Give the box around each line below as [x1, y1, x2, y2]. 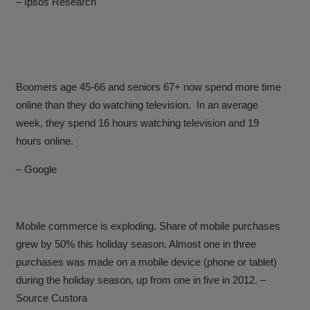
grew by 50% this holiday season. [16, 237, 170, 250]
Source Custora [16, 291, 88, 304]
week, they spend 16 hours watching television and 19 [16, 116, 259, 129]
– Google [16, 163, 57, 175]
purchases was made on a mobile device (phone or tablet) [16, 255, 277, 268]
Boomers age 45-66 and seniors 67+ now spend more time [16, 80, 282, 93]
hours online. [16, 134, 74, 147]
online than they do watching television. [16, 98, 192, 111]
